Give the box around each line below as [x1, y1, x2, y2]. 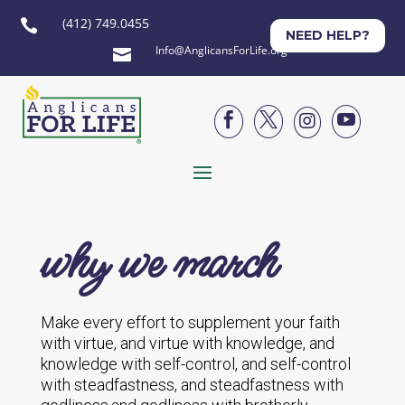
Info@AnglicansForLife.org [155, 42, 287, 58]
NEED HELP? [285, 27, 370, 43]
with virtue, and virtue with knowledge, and [40, 334, 334, 353]
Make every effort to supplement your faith [40, 313, 340, 332]
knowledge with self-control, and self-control [40, 354, 351, 373]
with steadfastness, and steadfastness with [40, 375, 344, 394]
